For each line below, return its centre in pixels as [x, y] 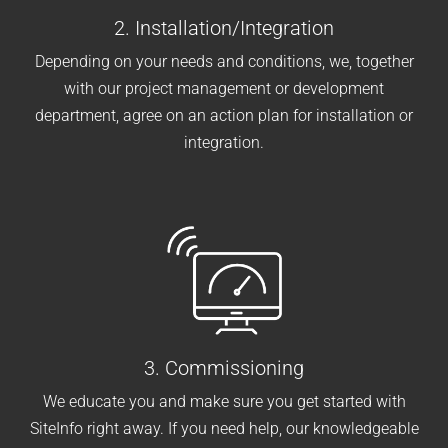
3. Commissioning [224, 368]
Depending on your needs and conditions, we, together [224, 61]
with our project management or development [224, 88]
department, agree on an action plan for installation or [224, 115]
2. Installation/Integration [224, 27]
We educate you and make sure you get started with [224, 402]
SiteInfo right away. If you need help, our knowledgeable [224, 429]
